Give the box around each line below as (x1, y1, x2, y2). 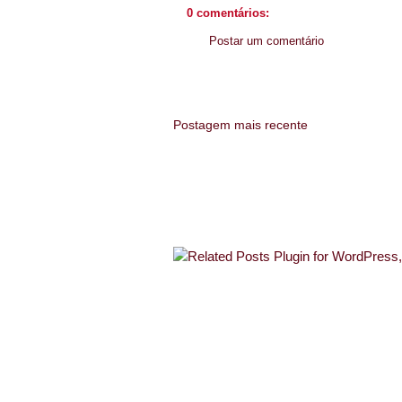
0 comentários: (187, 6, 269, 20)
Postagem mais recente (173, 117, 308, 132)
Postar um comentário (209, 34, 324, 48)
